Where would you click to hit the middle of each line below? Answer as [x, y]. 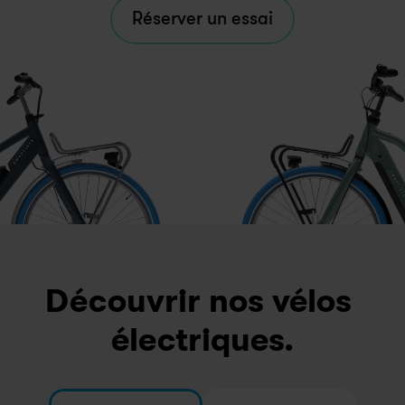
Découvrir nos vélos [198, 301]
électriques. [202, 340]
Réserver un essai [202, 18]
